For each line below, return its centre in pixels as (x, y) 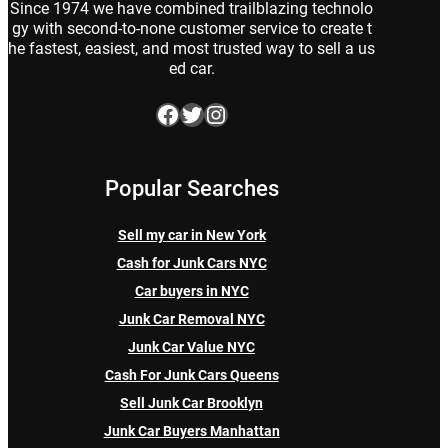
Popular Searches (191, 189)
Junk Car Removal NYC (191, 319)
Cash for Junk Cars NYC (191, 263)
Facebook (160, 113)
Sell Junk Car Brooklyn (192, 403)
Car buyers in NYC (191, 291)
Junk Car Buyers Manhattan (191, 431)
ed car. (191, 69)
